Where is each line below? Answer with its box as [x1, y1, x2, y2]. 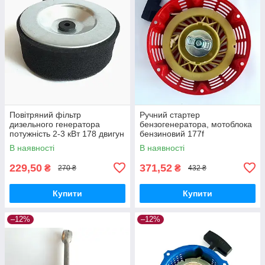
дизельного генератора [9, 119, 100, 129]
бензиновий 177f [140, 128, 204, 138]
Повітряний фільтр [9, 109, 81, 119]
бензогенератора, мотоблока [140, 119, 252, 129]
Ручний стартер [140, 109, 200, 119]
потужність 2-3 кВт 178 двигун [9, 128, 124, 138]
